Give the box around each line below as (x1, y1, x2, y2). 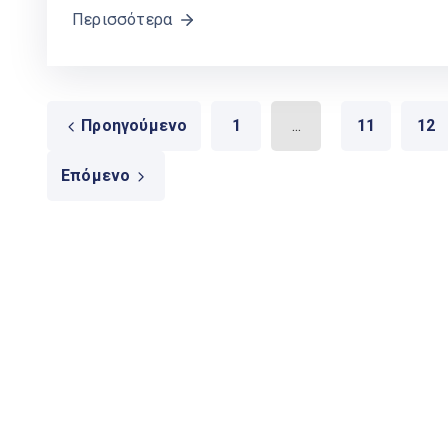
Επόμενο (61, 165, 131, 185)
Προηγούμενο (81, 115, 188, 135)
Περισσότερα (72, 9, 173, 29)
